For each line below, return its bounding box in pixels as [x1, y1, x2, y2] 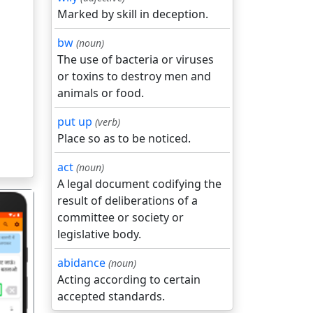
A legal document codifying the [57, 176, 221, 191]
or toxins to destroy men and [57, 68, 211, 84]
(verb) [95, 115, 120, 129]
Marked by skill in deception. [57, 6, 208, 22]
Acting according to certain [57, 272, 201, 287]
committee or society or [57, 210, 184, 225]
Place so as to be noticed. [57, 131, 191, 146]
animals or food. [57, 85, 144, 101]
